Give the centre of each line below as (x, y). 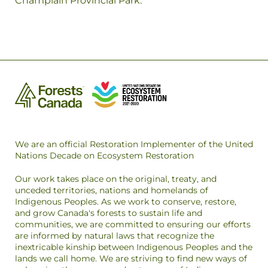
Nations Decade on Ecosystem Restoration (104, 156)
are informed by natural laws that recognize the (115, 236)
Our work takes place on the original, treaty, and (116, 179)
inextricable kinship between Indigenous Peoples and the (134, 247)
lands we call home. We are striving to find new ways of (131, 258)
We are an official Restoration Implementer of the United (134, 144)
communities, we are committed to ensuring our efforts (133, 224)
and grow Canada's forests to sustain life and (109, 213)
